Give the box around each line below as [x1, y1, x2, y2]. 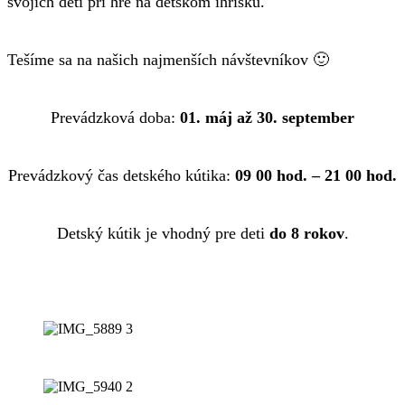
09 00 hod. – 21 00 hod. [235, 166, 397, 185]
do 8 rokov [268, 224, 344, 243]
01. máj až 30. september [180, 108, 354, 127]
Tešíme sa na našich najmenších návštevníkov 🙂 [7, 51, 329, 70]
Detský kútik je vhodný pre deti [56, 224, 269, 243]
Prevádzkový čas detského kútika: [8, 166, 235, 185]
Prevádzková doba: [51, 108, 180, 127]
